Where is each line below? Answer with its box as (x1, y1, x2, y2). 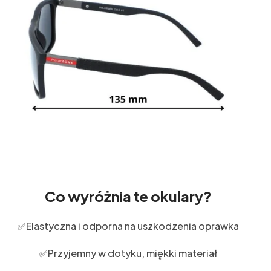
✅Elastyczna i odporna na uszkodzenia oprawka (18, 219, 239, 232)
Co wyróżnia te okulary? (45, 186, 212, 205)
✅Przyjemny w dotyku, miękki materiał (39, 246, 218, 260)
